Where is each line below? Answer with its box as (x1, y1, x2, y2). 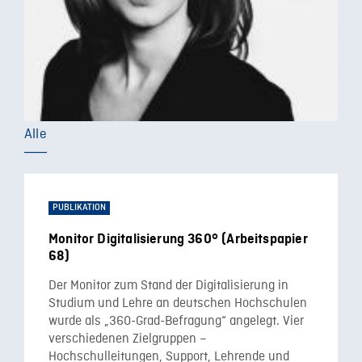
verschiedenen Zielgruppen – (48, 331, 207, 347)
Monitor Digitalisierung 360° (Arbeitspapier (48, 232, 308, 246)
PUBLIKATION (53, 203, 106, 213)
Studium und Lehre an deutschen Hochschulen (48, 296, 307, 312)
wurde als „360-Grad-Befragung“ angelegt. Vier (48, 314, 304, 330)
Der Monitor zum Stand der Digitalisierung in (48, 278, 288, 294)
